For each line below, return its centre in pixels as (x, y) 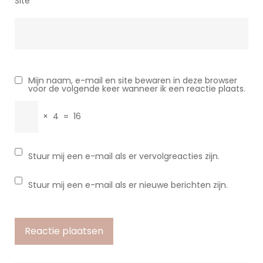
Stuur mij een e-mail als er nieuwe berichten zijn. (128, 185)
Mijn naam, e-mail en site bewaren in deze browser (133, 80)
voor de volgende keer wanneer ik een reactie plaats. (137, 89)
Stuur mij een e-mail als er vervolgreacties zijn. (124, 156)
